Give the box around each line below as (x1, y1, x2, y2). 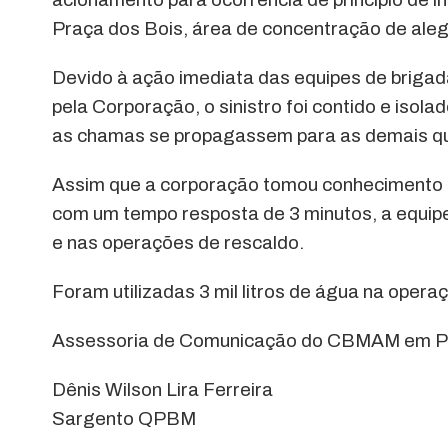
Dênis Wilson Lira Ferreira (52, 379, 273, 401)
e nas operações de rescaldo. (52, 232, 304, 254)
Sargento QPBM (52, 408, 196, 430)
